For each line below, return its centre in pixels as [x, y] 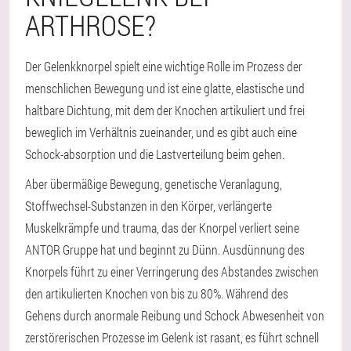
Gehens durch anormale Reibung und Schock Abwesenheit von [175, 315]
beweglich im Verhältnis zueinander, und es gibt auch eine [161, 132]
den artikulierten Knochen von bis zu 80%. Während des [157, 293]
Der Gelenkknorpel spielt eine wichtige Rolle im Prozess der [164, 66]
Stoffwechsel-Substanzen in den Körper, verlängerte [148, 206]
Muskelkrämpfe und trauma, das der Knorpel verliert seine [162, 228]
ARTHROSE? [90, 25]
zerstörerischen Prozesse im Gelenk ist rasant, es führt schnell [172, 337]
